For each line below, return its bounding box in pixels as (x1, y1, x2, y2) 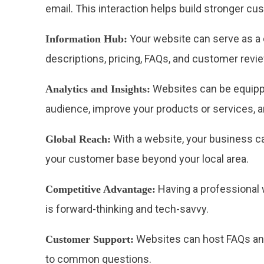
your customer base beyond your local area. (45, 153, 249, 166)
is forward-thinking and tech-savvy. (45, 203, 209, 216)
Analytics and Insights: (45, 83, 151, 95)
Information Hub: (45, 33, 128, 45)
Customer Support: (45, 233, 134, 246)
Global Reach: (45, 133, 111, 146)
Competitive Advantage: (45, 183, 156, 196)
